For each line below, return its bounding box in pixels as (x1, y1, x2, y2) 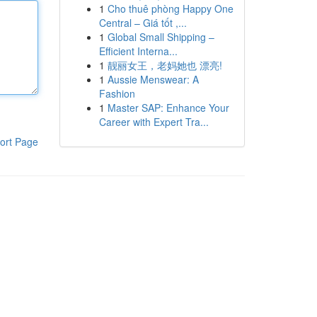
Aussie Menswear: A (107, 72, 199, 86)
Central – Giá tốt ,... (98, 16, 187, 30)
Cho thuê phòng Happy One (107, 1, 234, 16)
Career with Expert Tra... (98, 115, 209, 129)
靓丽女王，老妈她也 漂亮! (107, 58, 222, 72)
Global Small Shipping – (107, 30, 214, 44)
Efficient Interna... (98, 44, 178, 58)
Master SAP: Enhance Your (107, 100, 229, 115)
